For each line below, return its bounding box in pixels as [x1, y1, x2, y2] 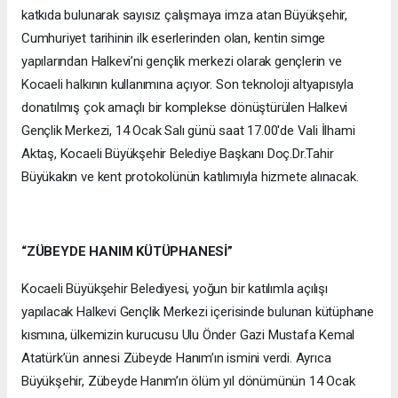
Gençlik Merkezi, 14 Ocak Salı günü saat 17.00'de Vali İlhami [21, 122, 355, 139]
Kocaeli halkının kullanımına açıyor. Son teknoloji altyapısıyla [21, 76, 354, 92]
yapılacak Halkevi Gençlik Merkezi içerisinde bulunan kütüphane [21, 303, 375, 320]
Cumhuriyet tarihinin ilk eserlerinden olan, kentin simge [21, 29, 326, 46]
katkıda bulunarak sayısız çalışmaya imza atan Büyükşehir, [21, 6, 348, 23]
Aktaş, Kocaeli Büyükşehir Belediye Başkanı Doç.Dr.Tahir [21, 145, 334, 162]
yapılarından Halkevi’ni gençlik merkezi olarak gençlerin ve [21, 52, 342, 69]
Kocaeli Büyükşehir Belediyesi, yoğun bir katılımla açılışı [21, 280, 328, 297]
